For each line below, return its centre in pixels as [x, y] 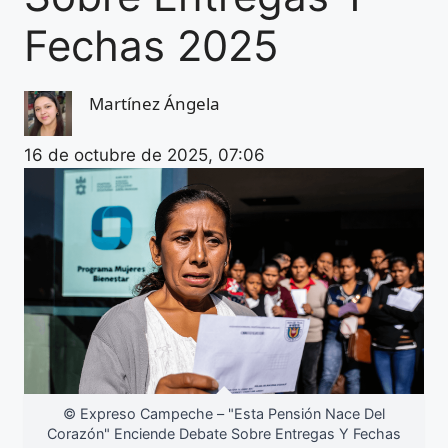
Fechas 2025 [151, 45]
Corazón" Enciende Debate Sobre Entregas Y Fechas [224, 433]
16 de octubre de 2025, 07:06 [144, 154]
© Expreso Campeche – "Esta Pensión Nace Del [224, 413]
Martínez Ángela [154, 103]
